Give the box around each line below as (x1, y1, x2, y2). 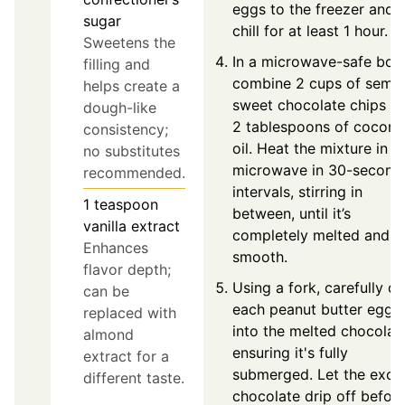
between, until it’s (232, 203, 351, 222)
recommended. (83, 163, 185, 182)
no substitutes (83, 141, 180, 160)
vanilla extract (83, 216, 180, 235)
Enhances (83, 238, 148, 257)
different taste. (83, 368, 184, 387)
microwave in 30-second (232, 160, 402, 179)
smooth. (232, 247, 287, 266)
